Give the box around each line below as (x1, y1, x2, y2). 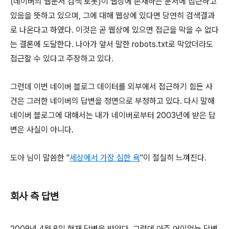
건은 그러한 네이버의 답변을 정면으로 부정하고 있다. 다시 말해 (10, 96, 215, 106)
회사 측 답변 (10, 190, 59, 202)
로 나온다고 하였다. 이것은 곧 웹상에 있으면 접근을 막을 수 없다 (10, 25, 219, 35)
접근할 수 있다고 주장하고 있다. (10, 53, 113, 63)
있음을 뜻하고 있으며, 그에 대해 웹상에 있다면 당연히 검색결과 (10, 10, 215, 20)
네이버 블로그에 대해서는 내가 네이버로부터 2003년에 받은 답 (10, 110, 216, 120)
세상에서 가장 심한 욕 (70, 152, 140, 163)
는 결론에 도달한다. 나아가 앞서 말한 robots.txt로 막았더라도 (10, 39, 213, 49)
